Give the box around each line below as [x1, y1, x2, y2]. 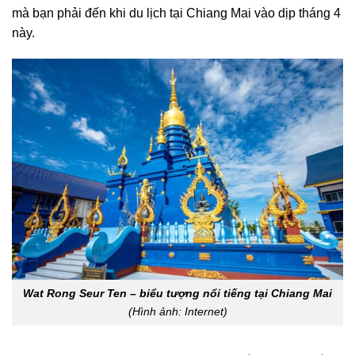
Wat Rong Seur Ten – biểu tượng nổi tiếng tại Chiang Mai [23, 286, 332, 300]
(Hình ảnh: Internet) [128, 304, 227, 318]
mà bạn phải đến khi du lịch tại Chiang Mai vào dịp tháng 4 [12, 6, 341, 20]
